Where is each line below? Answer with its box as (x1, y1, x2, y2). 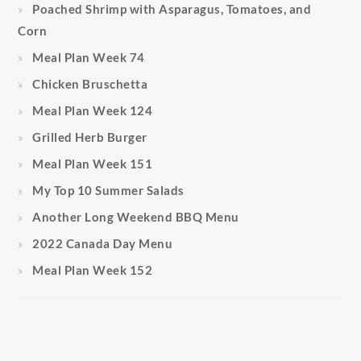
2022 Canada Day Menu (32, 235, 173, 251)
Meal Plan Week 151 (32, 156, 153, 171)
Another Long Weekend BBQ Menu (32, 209, 239, 224)
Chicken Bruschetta (32, 76, 148, 91)
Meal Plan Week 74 (32, 49, 145, 64)
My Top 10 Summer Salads (32, 182, 185, 197)
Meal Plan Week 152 (32, 262, 153, 277)
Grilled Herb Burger (32, 129, 147, 144)
